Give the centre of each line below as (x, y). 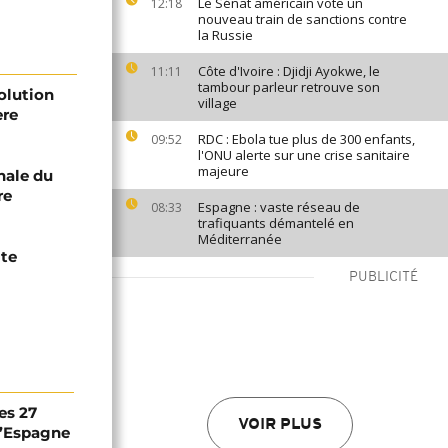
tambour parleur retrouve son (289, 87)
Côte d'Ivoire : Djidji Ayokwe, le (289, 71)
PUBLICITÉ (383, 277)
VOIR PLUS (280, 425)
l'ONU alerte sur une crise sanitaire (304, 155)
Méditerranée (240, 239)
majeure (223, 171)
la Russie (225, 35)
